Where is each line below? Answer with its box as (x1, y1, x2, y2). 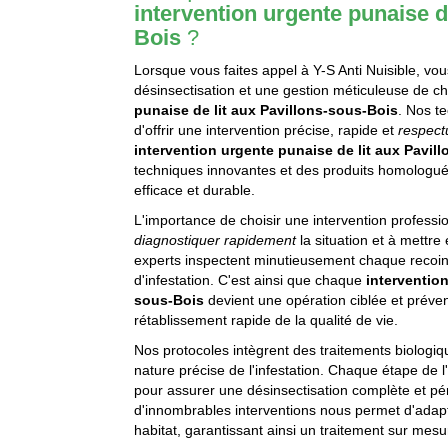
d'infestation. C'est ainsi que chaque (134, 272, 367, 289)
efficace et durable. (134, 182, 256, 199)
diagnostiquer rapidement (134, 232, 297, 249)
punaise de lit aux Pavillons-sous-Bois (134, 102, 399, 119)
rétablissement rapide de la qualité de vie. (134, 312, 399, 329)
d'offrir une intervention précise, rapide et (134, 122, 399, 139)
